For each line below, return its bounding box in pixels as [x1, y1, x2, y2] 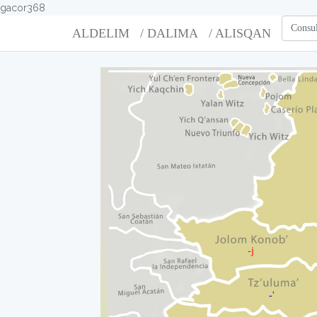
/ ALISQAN [209, 26, 271, 40]
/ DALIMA [140, 26, 198, 40]
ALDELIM [72, 26, 129, 40]
